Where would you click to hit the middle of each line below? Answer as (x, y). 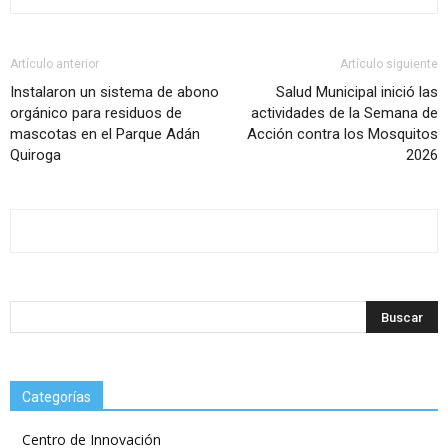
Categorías (56, 397)
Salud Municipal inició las (357, 92)
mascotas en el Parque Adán (105, 134)
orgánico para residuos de (96, 113)
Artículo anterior (54, 64)
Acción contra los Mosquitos (342, 134)
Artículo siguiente (389, 64)
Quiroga (35, 155)
